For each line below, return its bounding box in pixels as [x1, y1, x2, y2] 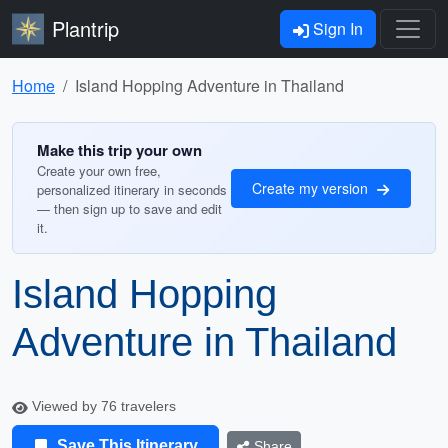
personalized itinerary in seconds [37, 180, 227, 199]
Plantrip [52, 14, 119, 43]
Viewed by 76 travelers [28, 398, 176, 414]
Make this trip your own [37, 139, 202, 161]
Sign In [309, 17, 363, 40]
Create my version [252, 177, 372, 198]
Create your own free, [37, 161, 161, 180]
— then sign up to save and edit [37, 199, 222, 218]
